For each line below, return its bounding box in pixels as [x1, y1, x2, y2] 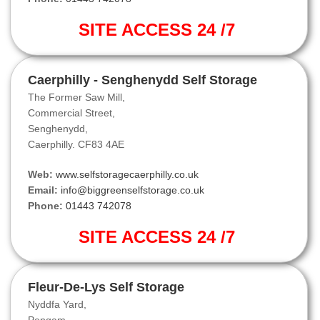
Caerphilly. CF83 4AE [28, 139, 124, 151]
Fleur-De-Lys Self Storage [28, 280, 184, 295]
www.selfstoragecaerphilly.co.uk [56, 169, 199, 181]
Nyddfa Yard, [28, 299, 86, 311]
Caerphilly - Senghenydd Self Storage [28, 73, 257, 88]
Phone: [28, 200, 63, 212]
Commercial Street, [28, 107, 115, 119]
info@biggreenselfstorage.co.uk [61, 184, 204, 196]
